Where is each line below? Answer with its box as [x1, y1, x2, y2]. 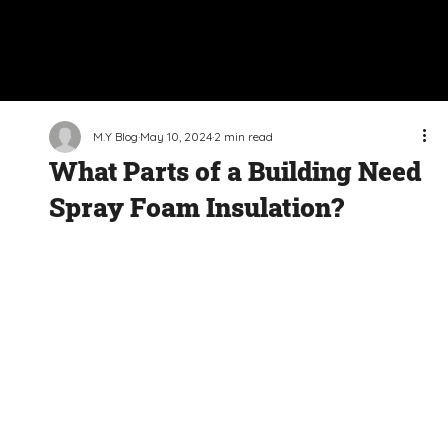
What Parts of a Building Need [49, 153, 422, 188]
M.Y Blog [93, 128, 139, 144]
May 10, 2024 [140, 128, 213, 144]
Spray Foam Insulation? [49, 189, 345, 224]
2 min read [214, 128, 274, 144]
